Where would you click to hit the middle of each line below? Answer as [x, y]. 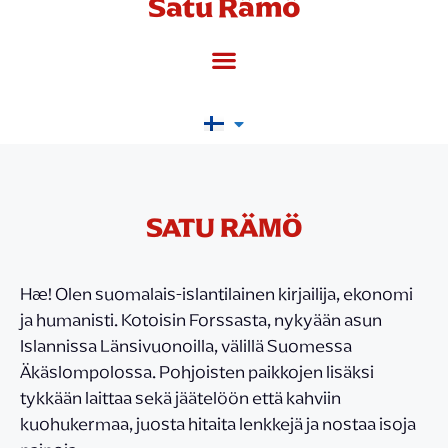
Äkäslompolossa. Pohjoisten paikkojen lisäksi [197, 371]
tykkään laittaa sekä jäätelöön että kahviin [180, 397]
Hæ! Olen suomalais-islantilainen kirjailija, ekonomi [216, 293]
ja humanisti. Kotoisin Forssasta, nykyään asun [201, 319]
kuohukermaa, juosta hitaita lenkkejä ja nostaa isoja [218, 423]
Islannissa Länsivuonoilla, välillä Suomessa [186, 345]
